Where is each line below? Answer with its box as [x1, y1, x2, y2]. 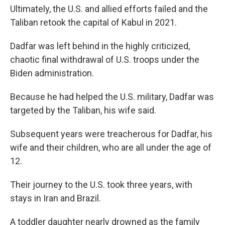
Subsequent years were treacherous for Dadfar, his [10, 129, 212, 140]
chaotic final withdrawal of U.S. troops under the [10, 54, 199, 65]
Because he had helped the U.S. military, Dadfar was [10, 91, 214, 102]
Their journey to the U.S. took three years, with [10, 179, 192, 190]
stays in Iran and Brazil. [10, 193, 101, 204]
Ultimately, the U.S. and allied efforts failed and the [10, 4, 208, 15]
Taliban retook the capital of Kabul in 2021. [10, 17, 177, 28]
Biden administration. [10, 68, 94, 79]
